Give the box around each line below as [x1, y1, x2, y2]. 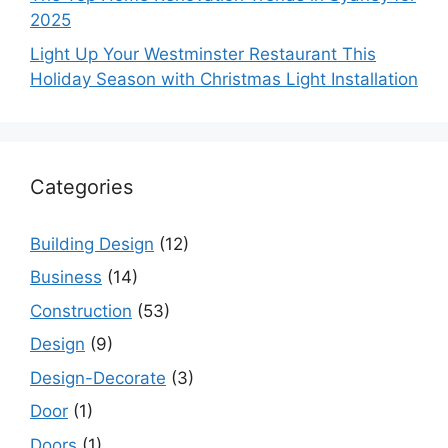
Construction [30, 300, 132, 321]
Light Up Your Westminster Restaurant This [30, 43, 376, 64]
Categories [30, 174, 133, 199]
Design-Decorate [30, 367, 166, 388]
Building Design [30, 233, 154, 254]
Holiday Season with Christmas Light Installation [30, 68, 418, 89]
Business [30, 267, 102, 288]
